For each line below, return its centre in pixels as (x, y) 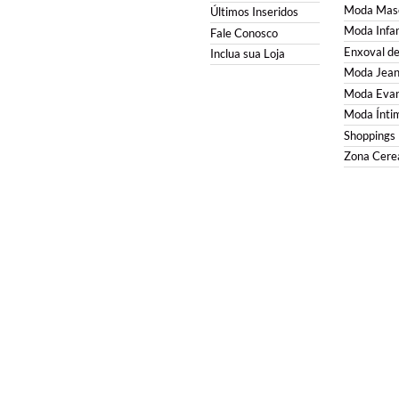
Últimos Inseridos (254, 12)
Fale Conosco (244, 33)
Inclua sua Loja (247, 54)
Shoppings (369, 135)
